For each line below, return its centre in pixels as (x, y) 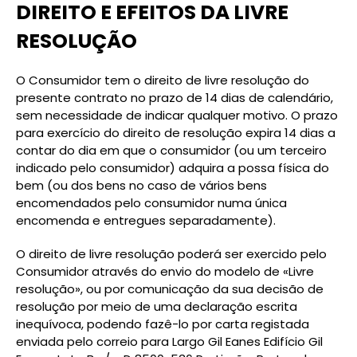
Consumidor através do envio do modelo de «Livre (165, 271)
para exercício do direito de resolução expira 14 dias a (176, 133)
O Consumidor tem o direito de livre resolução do (163, 80)
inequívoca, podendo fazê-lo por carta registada (163, 324)
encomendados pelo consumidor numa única (151, 203)
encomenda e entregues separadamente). (146, 220)
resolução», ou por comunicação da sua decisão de (170, 289)
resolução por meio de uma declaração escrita (157, 306)
